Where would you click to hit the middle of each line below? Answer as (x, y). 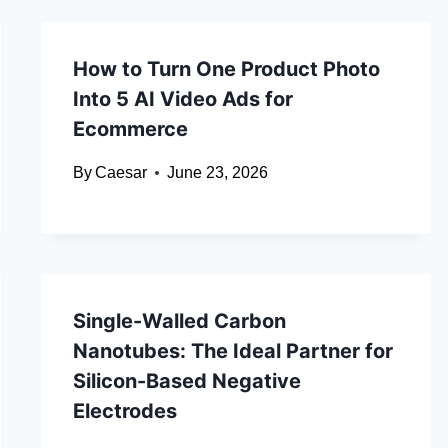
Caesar (120, 173)
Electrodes (124, 411)
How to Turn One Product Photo (226, 69)
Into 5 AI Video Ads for (182, 99)
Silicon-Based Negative (186, 381)
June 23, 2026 (217, 173)
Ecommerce (130, 129)
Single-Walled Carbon (179, 321)
